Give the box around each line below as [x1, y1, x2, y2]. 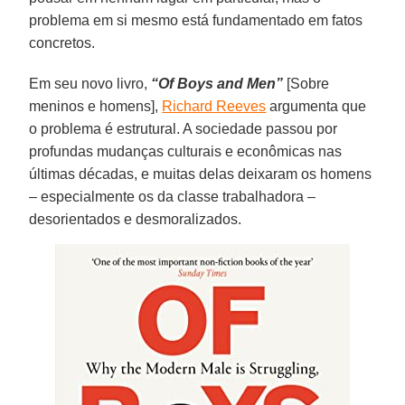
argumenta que [266, 98, 367, 114]
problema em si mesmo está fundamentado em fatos [29, 12, 363, 28]
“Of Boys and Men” [151, 75, 284, 91]
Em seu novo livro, [29, 75, 152, 91]
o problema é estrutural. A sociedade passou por [29, 120, 338, 137]
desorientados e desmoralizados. [29, 211, 242, 227]
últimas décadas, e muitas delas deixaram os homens [29, 165, 372, 182]
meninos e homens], [29, 98, 163, 114]
